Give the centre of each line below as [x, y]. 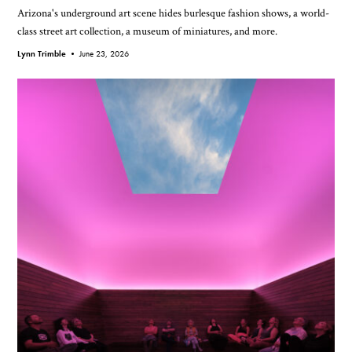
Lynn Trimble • [49, 54]
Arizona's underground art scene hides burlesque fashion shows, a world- [174, 13]
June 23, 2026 [104, 54]
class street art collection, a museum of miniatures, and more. [148, 31]
